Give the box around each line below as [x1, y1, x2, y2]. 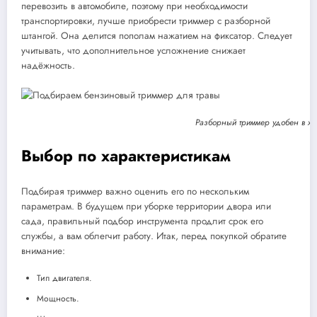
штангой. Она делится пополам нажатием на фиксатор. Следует [21, 29, 292, 42]
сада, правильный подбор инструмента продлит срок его [21, 214, 263, 228]
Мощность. [37, 292, 79, 305]
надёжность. [21, 59, 75, 72]
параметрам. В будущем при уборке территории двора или [21, 199, 271, 213]
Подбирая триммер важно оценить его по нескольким [21, 184, 249, 198]
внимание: [21, 243, 65, 258]
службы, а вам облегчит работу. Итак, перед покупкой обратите [21, 229, 287, 243]
